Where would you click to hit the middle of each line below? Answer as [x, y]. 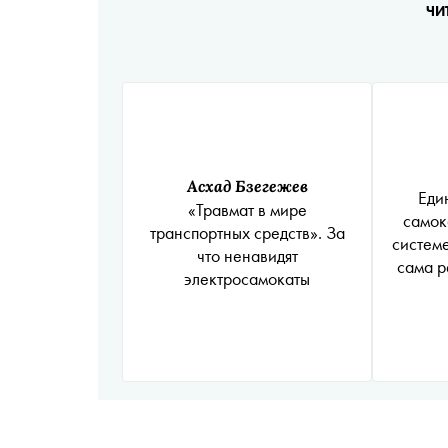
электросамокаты [247, 278]
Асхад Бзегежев [247, 185]
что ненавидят [247, 255]
